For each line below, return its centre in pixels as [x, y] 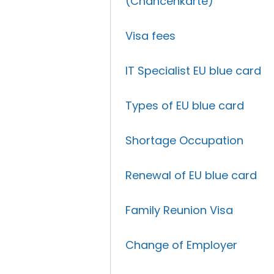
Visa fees [151, 36]
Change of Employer [182, 245]
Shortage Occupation [185, 140]
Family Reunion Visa [180, 210]
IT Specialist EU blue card [194, 71]
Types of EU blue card [185, 106]
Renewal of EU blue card [191, 175]
